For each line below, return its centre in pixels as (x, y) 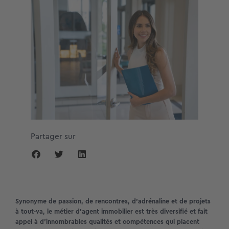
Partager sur (53, 136)
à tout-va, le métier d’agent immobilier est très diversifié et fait (111, 212)
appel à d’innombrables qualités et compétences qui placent (107, 222)
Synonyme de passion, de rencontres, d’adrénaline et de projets (113, 201)
